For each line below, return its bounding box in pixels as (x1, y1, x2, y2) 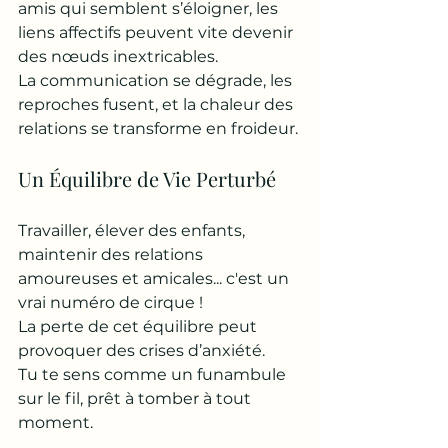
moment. (18, 413, 93, 432)
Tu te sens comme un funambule (18, 365, 290, 384)
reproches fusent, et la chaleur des (18, 95, 297, 114)
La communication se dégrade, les (18, 71, 296, 90)
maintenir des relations (18, 245, 207, 264)
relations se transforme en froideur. (18, 119, 298, 138)
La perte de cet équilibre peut (18, 317, 261, 336)
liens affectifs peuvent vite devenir (18, 23, 297, 42)
